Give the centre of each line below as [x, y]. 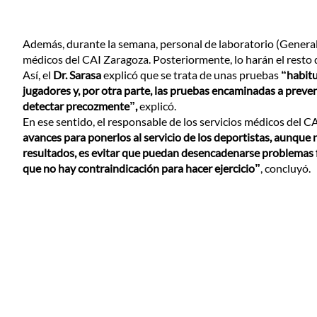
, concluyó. [286, 168]
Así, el [38, 75]
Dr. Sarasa [77, 75]
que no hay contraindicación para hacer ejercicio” [142, 168]
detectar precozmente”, [81, 106]
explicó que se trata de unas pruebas [191, 75]
